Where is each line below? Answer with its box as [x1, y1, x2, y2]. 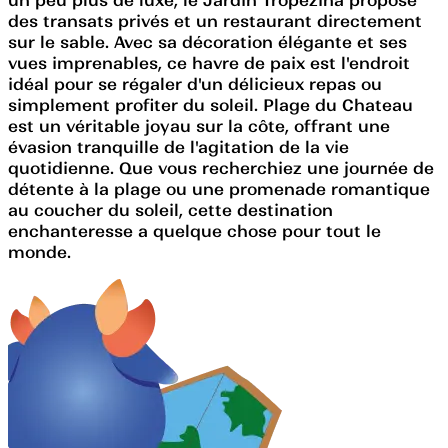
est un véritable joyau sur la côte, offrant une [8, 115, 390, 136]
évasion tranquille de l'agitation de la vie [8, 136, 349, 157]
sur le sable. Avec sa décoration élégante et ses [8, 31, 407, 52]
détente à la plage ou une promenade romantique [8, 178, 430, 199]
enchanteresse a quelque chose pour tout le [8, 220, 381, 241]
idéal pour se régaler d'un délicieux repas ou [8, 73, 382, 94]
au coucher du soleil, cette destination [8, 199, 333, 220]
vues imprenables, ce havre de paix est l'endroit [8, 52, 410, 73]
